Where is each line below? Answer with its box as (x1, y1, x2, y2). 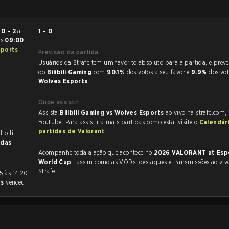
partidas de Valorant (38, 127, 107, 135)
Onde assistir (38, 98, 79, 106)
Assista (38, 109, 60, 117)
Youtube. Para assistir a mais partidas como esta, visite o (38, 118, 199, 126)
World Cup (38, 158, 73, 166)
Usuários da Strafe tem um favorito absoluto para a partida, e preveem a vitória (38, 59, 91, 66)
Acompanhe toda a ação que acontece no (38, 149, 154, 156)
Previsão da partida (38, 48, 99, 56)
